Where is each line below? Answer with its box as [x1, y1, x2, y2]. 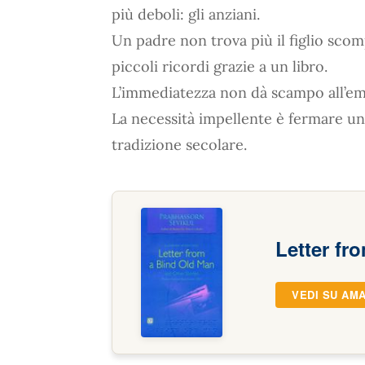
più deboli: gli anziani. [112, 5, 260, 24]
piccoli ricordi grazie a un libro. [112, 57, 328, 76]
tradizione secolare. [112, 135, 247, 154]
